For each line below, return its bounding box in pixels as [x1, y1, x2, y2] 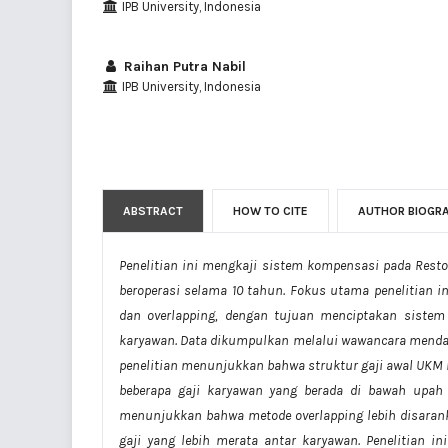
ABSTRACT [123, 203, 183, 218]
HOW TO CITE [233, 203, 308, 218]
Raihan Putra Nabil [120, 57, 246, 75]
